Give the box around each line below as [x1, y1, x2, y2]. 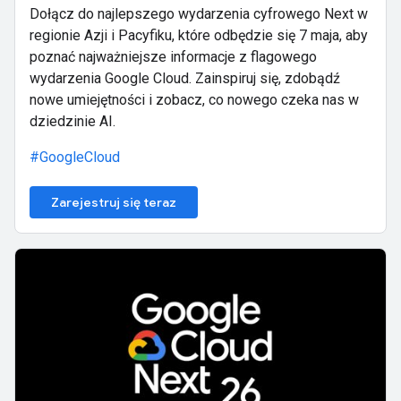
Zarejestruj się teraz [51, 193, 176, 210]
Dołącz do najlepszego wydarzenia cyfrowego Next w [30, 4, 368, 22]
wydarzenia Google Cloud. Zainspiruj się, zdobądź [30, 69, 340, 87]
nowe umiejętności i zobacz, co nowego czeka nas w [30, 90, 359, 108]
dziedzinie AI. [30, 112, 115, 130]
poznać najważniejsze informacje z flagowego [30, 47, 317, 65]
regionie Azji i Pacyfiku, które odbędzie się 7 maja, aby [30, 26, 368, 44]
